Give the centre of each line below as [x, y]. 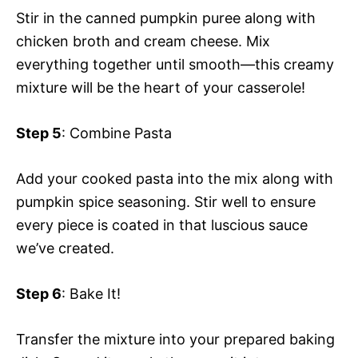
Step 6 [39, 294]
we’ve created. [65, 248]
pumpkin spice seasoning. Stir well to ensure [166, 202]
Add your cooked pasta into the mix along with [175, 179]
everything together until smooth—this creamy [175, 64]
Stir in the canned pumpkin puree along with [166, 18]
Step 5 [39, 133]
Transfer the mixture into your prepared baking [175, 339]
